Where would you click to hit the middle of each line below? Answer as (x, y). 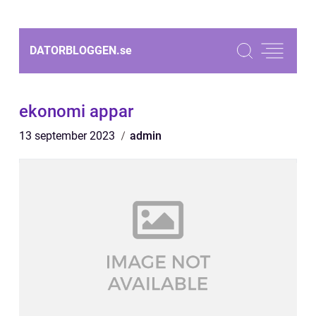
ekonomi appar (76, 111)
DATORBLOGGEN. (75, 50)
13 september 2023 (68, 136)
